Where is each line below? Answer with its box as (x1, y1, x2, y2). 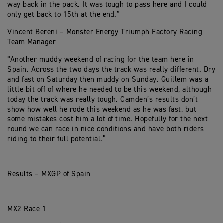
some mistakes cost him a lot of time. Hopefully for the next (7, 115, 208, 123)
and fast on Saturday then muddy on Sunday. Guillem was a (7, 76, 208, 83)
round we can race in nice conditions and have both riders (7, 125, 204, 133)
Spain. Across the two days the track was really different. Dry (7, 66, 215, 73)
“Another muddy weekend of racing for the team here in (7, 56, 194, 63)
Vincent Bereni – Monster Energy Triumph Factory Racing (7, 28, 202, 36)
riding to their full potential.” (7, 135, 106, 143)
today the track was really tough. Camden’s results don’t (7, 96, 198, 103)
